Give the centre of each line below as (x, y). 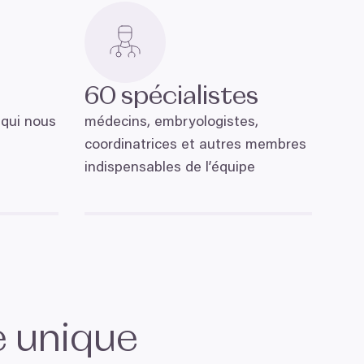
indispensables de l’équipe (170, 168)
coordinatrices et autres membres (195, 145)
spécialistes (190, 97)
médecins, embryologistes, (171, 123)
